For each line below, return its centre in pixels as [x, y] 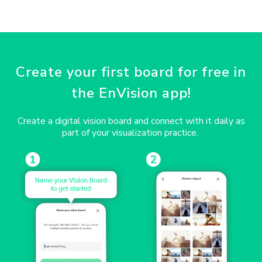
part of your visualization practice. [131, 133]
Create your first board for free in [131, 72]
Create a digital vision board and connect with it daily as [131, 121]
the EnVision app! [131, 93]
